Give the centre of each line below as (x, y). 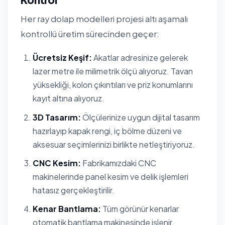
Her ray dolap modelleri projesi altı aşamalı (104, 19)
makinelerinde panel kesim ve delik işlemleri (110, 177)
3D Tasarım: (57, 117)
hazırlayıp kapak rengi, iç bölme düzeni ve (107, 131)
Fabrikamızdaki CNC (119, 163)
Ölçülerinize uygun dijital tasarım (140, 117)
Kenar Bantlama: (67, 209)
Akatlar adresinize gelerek (140, 58)
